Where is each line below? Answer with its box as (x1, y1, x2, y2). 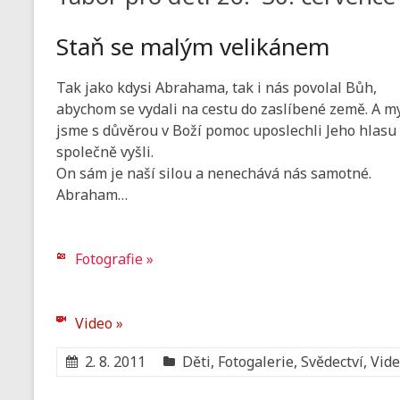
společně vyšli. (56, 142, 154, 162)
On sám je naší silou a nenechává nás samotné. (56, 163, 371, 184)
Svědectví (301, 352, 363, 372)
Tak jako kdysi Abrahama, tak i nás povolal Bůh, (56, 78, 377, 98)
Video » (75, 313, 123, 334)
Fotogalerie (218, 352, 294, 372)
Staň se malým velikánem (56, 30, 329, 63)
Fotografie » (75, 249, 154, 270)
